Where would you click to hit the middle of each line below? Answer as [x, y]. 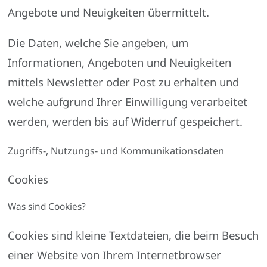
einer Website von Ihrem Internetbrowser [115, 255]
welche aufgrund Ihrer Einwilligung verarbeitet [128, 102]
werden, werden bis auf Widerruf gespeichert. [125, 122]
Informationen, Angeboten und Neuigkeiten [120, 63]
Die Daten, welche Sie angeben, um [98, 43]
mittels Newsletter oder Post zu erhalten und [124, 82]
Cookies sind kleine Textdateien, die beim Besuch [133, 235]
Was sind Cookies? [47, 206]
